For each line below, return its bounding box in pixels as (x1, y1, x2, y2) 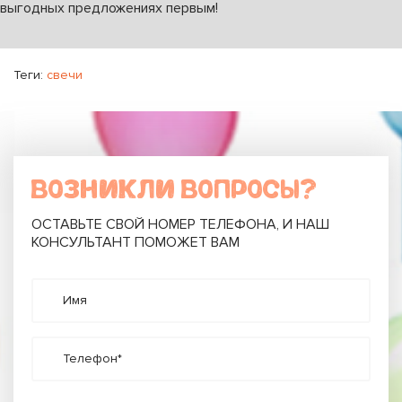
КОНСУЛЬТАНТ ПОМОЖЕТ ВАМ (31, 232, 240, 251)
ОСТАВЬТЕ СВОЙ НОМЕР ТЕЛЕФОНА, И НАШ (31, 214, 329, 233)
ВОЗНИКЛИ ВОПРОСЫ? (31, 175, 317, 204)
